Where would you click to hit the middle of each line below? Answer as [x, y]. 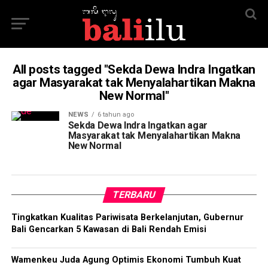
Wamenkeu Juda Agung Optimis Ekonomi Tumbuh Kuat [126, 260]
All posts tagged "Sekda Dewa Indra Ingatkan [134, 69]
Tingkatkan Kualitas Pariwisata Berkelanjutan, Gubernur [127, 217]
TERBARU [134, 195]
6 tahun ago [115, 115]
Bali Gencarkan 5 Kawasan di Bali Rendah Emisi [109, 229]
